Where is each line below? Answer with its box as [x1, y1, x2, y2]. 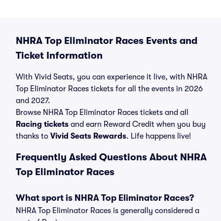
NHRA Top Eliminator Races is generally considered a [16, 206, 199, 215]
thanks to [16, 132, 50, 141]
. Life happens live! [126, 132, 191, 141]
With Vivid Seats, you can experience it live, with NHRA [16, 73, 207, 81]
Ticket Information [16, 50, 103, 61]
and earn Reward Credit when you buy [69, 120, 206, 129]
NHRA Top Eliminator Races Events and [16, 35, 197, 46]
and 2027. [16, 96, 50, 105]
